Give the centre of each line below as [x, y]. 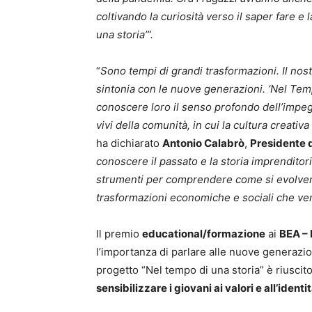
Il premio [119, 234]
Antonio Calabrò [203, 143]
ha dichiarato [129, 143]
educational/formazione [204, 234]
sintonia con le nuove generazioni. [181, 89]
